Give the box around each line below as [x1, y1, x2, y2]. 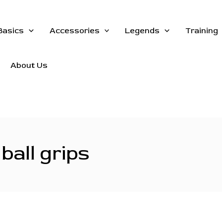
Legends [125, 26, 160, 36]
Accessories [49, 26, 100, 36]
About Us [10, 60, 48, 70]
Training [185, 26, 218, 36]
